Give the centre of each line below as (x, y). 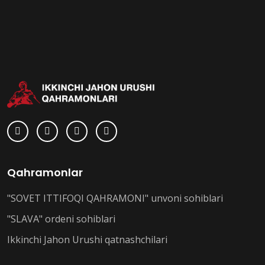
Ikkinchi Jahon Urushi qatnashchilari (87, 240)
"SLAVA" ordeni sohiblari (61, 219)
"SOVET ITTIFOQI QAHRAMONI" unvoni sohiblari (115, 198)
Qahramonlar (45, 173)
